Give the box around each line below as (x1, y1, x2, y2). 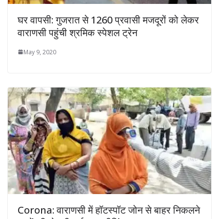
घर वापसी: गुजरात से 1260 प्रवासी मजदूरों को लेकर (18, 13, 199, 26)
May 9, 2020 (23, 47, 56, 56)
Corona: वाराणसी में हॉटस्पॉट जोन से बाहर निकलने (18, 203, 200, 217)
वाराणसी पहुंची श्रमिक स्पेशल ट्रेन (18, 25, 137, 39)
